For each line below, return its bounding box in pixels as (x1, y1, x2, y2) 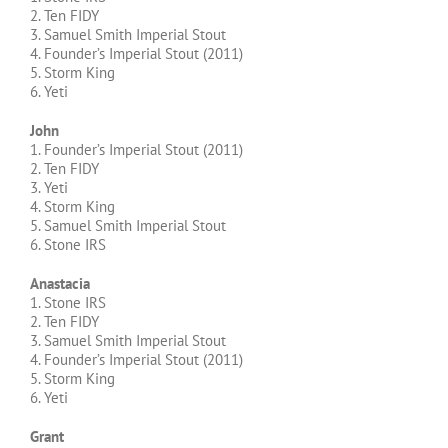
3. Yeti (30, 178, 68, 198)
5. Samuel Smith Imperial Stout (30, 216, 226, 236)
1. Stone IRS (30, 293, 106, 313)
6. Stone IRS (30, 235, 106, 255)
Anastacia (30, 274, 90, 294)
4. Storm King (30, 197, 115, 217)
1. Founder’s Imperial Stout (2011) (30, 140, 243, 160)
